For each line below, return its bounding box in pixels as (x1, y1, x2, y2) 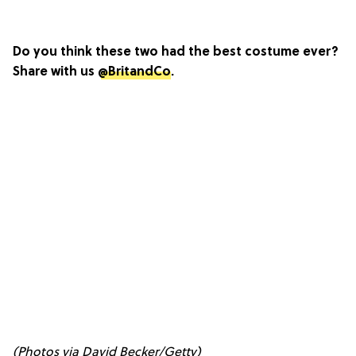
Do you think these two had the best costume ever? (13, 45, 339, 60)
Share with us (13, 65, 98, 80)
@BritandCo (98, 65, 171, 80)
